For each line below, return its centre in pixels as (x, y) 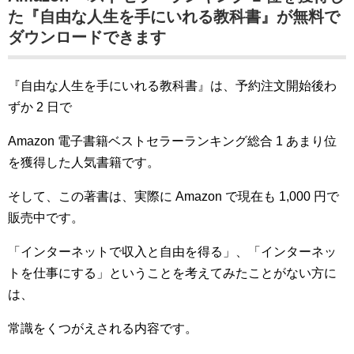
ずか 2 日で (40, 107)
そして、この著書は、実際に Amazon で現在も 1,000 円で (173, 196)
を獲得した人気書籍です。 (84, 162)
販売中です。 (46, 217)
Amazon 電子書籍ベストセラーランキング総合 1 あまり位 (172, 141)
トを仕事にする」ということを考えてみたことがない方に (172, 273)
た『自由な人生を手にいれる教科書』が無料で (174, 16)
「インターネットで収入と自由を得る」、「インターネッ (172, 251)
